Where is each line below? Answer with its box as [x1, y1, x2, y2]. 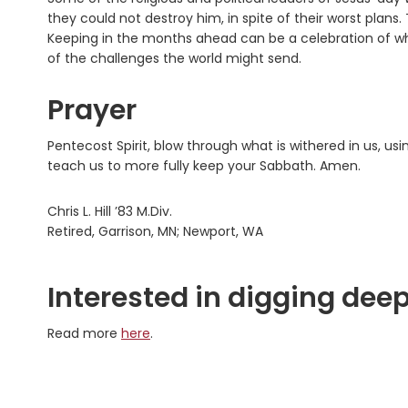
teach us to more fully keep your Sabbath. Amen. [47, 157, 361, 176]
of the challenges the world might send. [47, 49, 301, 68]
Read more [47, 324, 121, 343]
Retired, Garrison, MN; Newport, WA [47, 222, 263, 241]
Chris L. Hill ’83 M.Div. [47, 202, 172, 221]
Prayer [47, 91, 137, 130]
